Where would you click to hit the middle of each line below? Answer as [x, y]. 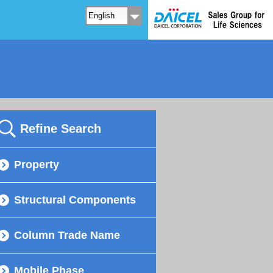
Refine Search [61, 129]
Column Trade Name [67, 235]
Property [37, 165]
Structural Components [75, 200]
